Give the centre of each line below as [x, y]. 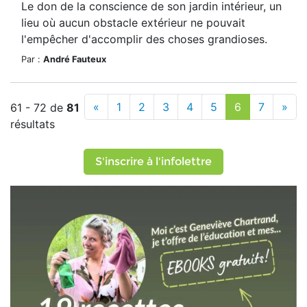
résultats [33, 124]
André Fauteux [75, 59]
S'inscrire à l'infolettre [153, 161]
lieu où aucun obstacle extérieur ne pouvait [133, 23]
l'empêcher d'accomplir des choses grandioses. [144, 39]
